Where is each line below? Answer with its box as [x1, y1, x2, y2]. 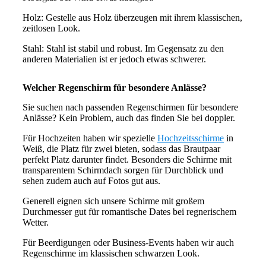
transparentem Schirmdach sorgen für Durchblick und [23, 165, 223, 176]
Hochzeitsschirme [157, 133, 224, 144]
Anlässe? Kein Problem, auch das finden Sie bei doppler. [23, 113, 235, 123]
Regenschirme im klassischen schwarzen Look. [23, 248, 199, 259]
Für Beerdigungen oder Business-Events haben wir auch [23, 237, 234, 248]
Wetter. [23, 217, 49, 228]
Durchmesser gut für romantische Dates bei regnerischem [23, 207, 236, 217]
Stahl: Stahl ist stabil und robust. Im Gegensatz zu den [23, 43, 224, 54]
